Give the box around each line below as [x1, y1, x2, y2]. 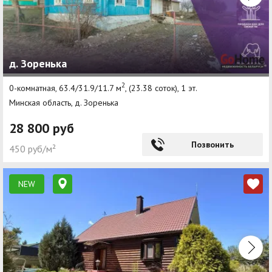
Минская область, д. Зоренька [9, 97, 118, 108]
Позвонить [191, 138, 234, 150]
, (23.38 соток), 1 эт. [125, 82, 197, 93]
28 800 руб [9, 119, 74, 137]
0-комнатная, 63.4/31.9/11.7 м [9, 82, 121, 93]
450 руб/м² [9, 142, 56, 155]
